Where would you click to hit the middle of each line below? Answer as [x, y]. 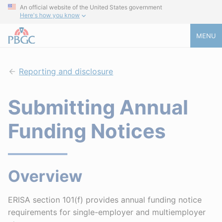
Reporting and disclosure [66, 71]
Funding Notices [87, 131]
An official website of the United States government [91, 7]
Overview [45, 176]
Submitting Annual [98, 107]
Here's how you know [50, 15]
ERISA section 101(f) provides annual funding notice [105, 200]
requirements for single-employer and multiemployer [107, 212]
